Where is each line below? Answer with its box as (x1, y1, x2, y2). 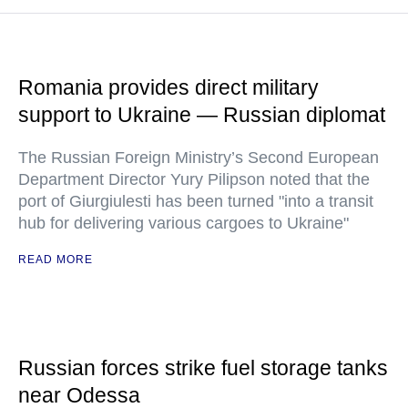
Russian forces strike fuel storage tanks (18, 356, 388, 381)
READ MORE (18, 253, 93, 267)
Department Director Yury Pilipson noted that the (18, 170, 370, 189)
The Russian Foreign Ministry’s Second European (18, 148, 379, 168)
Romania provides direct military (18, 76, 319, 100)
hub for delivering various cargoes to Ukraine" (18, 214, 349, 233)
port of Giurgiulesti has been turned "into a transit (18, 192, 373, 211)
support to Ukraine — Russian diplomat (18, 103, 385, 127)
